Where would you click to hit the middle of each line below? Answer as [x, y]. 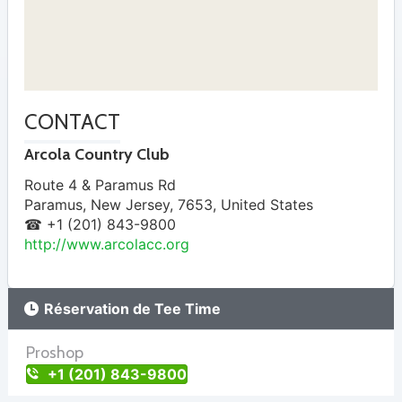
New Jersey [130, 205]
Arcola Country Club [97, 155]
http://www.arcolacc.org [107, 245]
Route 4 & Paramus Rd [100, 185]
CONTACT [72, 121]
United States [267, 205]
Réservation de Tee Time [133, 309]
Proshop [55, 353]
